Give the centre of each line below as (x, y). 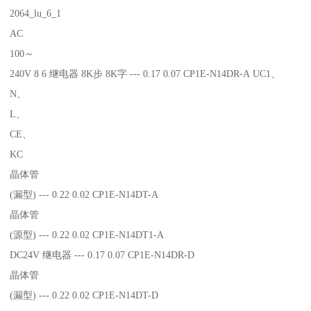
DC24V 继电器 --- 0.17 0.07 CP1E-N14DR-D (102, 254)
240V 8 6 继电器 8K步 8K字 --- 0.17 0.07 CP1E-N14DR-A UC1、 (147, 73)
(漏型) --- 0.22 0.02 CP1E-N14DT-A (84, 194)
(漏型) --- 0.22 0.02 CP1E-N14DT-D (84, 295)
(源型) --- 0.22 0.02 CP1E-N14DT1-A (87, 234)
